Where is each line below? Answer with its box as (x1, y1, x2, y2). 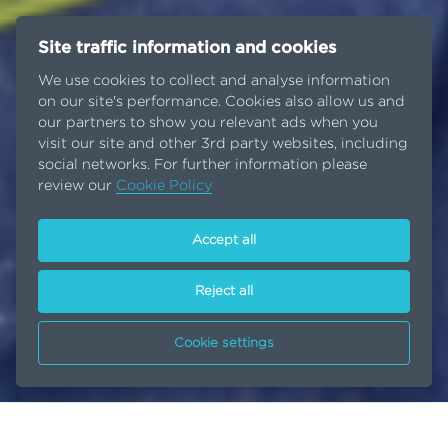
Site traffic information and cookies (38, 40, 337, 57)
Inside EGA (89, 415, 171, 431)
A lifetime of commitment (200, 414, 394, 430)
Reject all (195, 285, 253, 299)
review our (38, 178, 117, 194)
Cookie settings (174, 336, 274, 350)
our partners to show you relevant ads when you (38, 115, 379, 131)
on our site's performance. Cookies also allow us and (38, 94, 406, 110)
